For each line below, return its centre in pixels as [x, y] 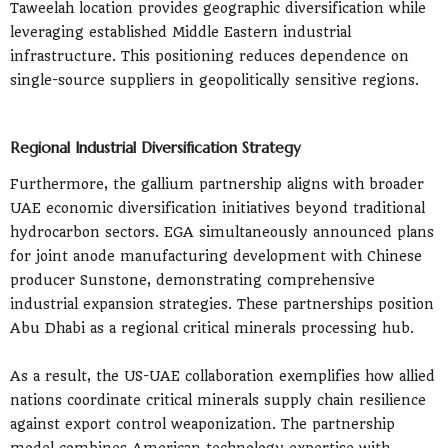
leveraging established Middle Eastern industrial [180, 31]
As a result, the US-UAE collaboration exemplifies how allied [222, 375]
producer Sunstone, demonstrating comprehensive [192, 279]
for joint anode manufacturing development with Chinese [216, 255]
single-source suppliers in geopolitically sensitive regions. [214, 79]
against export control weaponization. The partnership [202, 423]
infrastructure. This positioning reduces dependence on [209, 55]
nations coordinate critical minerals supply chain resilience [218, 399]
